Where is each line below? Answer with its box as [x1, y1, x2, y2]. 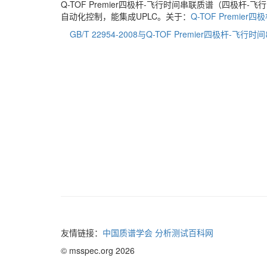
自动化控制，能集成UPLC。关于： [61, 10, 191, 22]
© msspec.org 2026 [61, 244, 135, 256]
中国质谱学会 [103, 226, 153, 238]
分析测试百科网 [155, 226, 213, 238]
